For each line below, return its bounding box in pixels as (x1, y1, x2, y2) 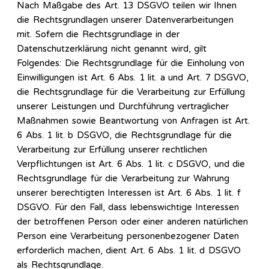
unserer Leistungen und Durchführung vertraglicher (17, 101, 229, 112)
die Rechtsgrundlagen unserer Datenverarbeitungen (17, 14, 234, 26)
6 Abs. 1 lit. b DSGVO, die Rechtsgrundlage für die (17, 130, 232, 141)
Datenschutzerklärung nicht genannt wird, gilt (17, 43, 207, 55)
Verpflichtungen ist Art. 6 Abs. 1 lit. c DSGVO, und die (17, 159, 245, 170)
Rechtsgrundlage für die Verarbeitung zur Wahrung (17, 173, 229, 184)
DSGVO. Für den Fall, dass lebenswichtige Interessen (17, 202, 239, 213)
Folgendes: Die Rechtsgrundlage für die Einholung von (17, 58, 244, 69)
